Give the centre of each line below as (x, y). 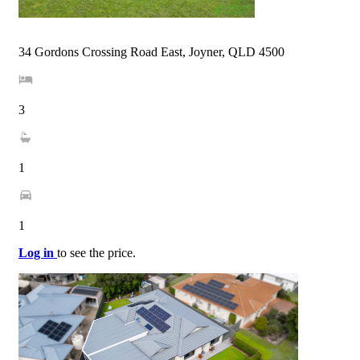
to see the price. (96, 253)
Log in (38, 253)
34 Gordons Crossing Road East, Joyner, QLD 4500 (151, 52)
